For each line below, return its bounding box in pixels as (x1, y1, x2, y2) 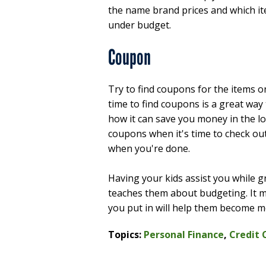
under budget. (108, 18, 171, 31)
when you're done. (108, 141, 190, 155)
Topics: (108, 227, 144, 241)
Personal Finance (144, 227, 224, 241)
